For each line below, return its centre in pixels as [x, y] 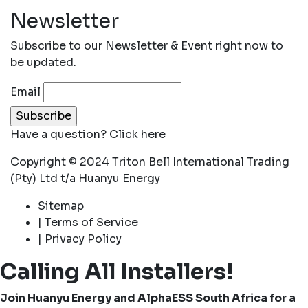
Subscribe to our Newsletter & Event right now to [147, 45]
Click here [137, 134]
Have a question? [60, 134]
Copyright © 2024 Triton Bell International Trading [150, 162]
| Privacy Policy [80, 239]
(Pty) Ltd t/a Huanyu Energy [85, 178]
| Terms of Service [88, 222]
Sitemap [61, 206]
